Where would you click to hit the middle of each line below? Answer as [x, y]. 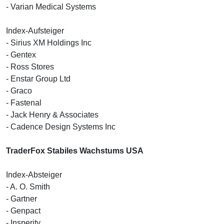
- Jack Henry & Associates [52, 114]
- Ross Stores [30, 66]
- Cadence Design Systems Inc [61, 126]
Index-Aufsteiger [35, 30]
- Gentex [21, 54]
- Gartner [21, 198]
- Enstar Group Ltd [38, 78]
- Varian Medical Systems [51, 6]
